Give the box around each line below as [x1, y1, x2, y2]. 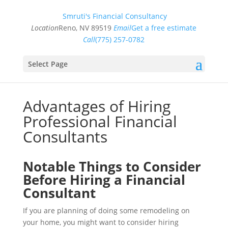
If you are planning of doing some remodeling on [22, 206, 190, 215]
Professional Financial [22, 111, 177, 132]
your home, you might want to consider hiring [22, 217, 179, 227]
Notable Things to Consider [22, 157, 201, 176]
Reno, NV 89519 [59, 23, 112, 33]
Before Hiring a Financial [22, 170, 185, 189]
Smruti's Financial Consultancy [63, 11, 167, 21]
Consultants [22, 126, 107, 147]
